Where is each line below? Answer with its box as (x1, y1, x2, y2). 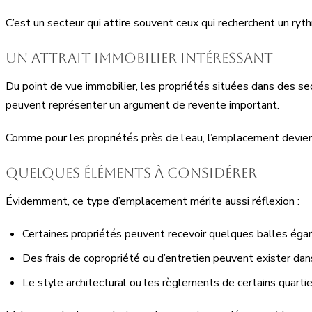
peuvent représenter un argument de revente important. (6, 97, 279, 113)
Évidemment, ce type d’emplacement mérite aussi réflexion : (6, 193, 299, 209)
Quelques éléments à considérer (6, 164, 257, 181)
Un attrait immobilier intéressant (6, 49, 273, 66)
